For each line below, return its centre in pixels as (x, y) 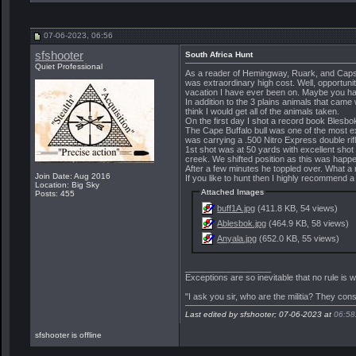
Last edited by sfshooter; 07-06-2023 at (259, 315)
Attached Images (233, 192)
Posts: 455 (55, 193)
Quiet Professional (69, 66)
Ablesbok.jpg (242, 223)
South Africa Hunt (219, 54)
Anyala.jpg (237, 238)
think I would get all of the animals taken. (262, 111)
